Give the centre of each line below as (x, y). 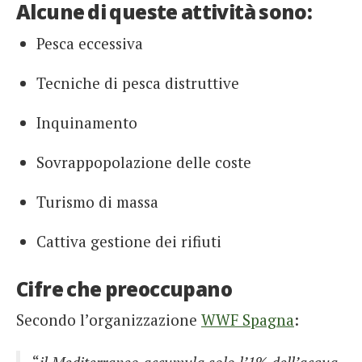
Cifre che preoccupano (124, 289)
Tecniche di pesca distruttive (138, 83)
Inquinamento (87, 122)
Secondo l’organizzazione (109, 319)
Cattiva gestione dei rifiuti (129, 241)
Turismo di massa (97, 202)
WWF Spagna (248, 319)
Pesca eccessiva (90, 43)
